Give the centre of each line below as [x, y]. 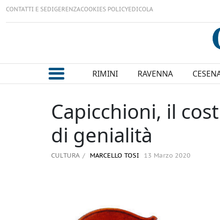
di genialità [102, 135]
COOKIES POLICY [104, 10]
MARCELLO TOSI [113, 156]
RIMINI [105, 74]
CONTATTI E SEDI [30, 10]
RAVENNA [155, 74]
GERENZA [67, 10]
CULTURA [65, 155]
